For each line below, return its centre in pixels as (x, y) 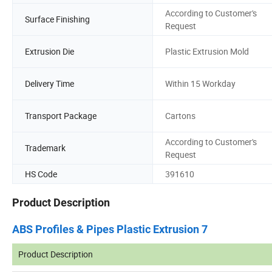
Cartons (180, 116)
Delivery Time (49, 84)
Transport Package (61, 116)
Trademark (45, 148)
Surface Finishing (57, 19)
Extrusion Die (49, 52)
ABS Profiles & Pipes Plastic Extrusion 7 (110, 229)
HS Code (41, 174)
